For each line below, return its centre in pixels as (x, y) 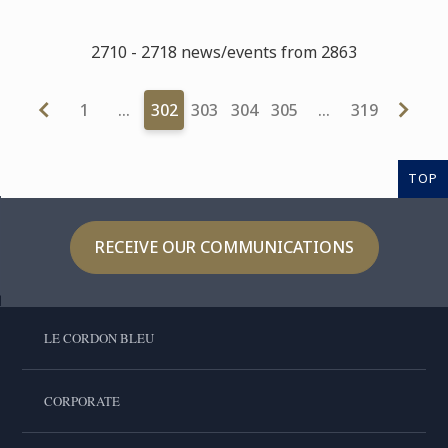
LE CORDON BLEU (98, 338)
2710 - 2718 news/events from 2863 (224, 52)
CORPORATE (81, 401)
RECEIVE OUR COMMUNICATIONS (224, 247)
